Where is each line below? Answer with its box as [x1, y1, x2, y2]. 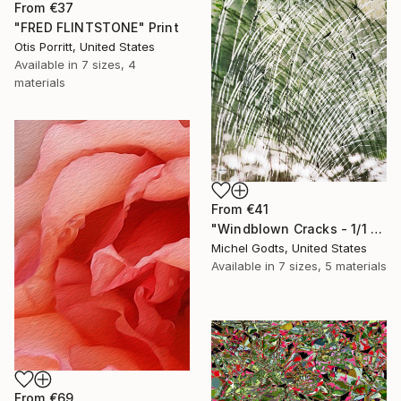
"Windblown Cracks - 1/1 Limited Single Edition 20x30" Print [370, 220, 382, 236]
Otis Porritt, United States [14, 39, 155, 55]
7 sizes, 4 [81, 57, 136, 73]
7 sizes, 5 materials [278, 258, 387, 273]
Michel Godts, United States [211, 240, 367, 255]
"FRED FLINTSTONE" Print [14, 20, 179, 36]
